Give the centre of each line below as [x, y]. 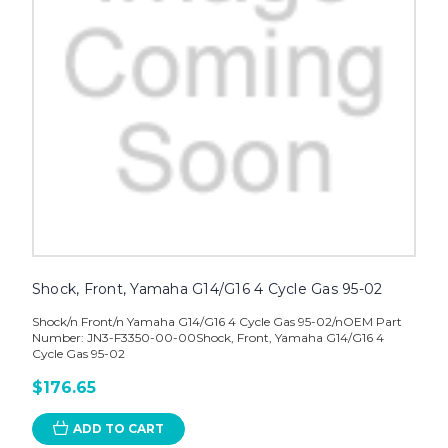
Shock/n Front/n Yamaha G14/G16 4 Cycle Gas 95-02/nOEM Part [216, 321]
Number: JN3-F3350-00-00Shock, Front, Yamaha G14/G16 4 [207, 337]
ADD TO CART [118, 428]
